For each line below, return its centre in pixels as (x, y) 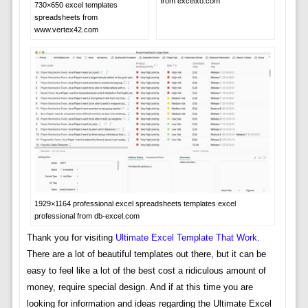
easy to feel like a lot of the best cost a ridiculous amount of (146, 270)
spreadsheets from (66, 18)
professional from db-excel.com (87, 216)
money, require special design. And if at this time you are (140, 287)
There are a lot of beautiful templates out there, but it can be (146, 254)
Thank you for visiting (71, 237)
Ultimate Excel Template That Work (186, 237)
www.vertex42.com (66, 30)
